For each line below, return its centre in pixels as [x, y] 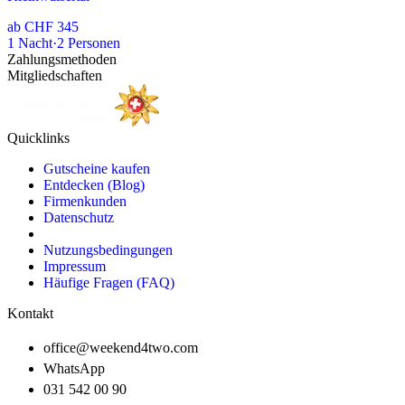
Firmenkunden [85, 202]
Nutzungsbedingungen [108, 250]
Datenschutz [79, 218]
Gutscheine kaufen [97, 169]
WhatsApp [74, 369]
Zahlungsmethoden [62, 60]
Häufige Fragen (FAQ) [109, 283]
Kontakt [30, 314]
